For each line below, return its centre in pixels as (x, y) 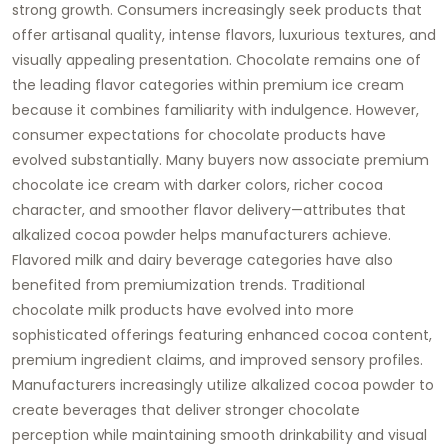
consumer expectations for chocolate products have (199, 134)
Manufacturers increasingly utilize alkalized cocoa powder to (223, 384)
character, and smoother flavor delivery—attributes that (209, 209)
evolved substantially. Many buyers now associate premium (220, 159)
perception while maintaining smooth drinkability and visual (219, 434)
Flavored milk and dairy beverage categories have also (202, 259)
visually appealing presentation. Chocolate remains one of (216, 59)
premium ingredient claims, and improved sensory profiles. (217, 359)
